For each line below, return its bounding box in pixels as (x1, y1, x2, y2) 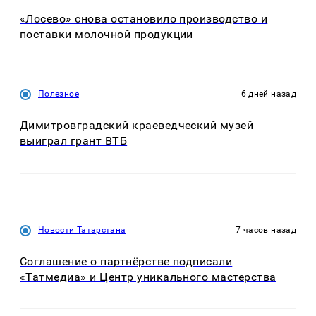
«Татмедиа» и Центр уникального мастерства (20, 269, 276, 284)
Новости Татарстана (38, 224, 126, 235)
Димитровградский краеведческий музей (20, 119, 254, 133)
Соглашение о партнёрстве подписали (20, 254, 233, 268)
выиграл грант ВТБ (20, 134, 128, 148)
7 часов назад (236, 224, 296, 235)
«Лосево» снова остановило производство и (20, 11, 268, 25)
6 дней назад (241, 89, 296, 99)
